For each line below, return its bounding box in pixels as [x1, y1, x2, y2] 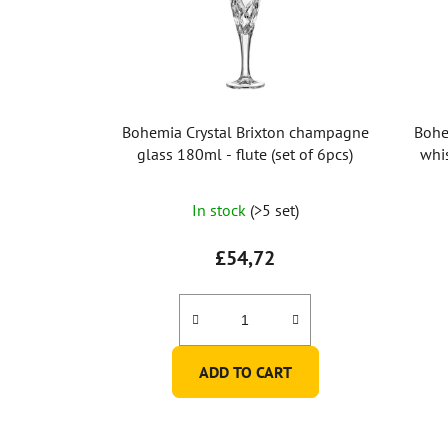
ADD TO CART [198, 362, 292, 383]
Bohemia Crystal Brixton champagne [121, 122, 369, 143]
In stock [191, 200, 250, 221]
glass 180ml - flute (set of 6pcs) [137, 144, 354, 165]
